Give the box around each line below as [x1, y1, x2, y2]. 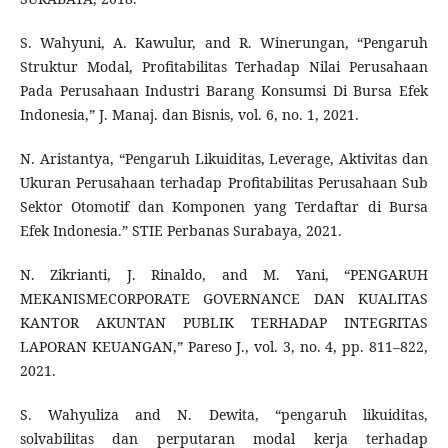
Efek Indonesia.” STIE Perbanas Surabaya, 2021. [19, 221, 342, 241]
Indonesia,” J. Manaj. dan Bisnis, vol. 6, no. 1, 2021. [19, 105, 359, 125]
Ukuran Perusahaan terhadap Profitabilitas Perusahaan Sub [19, 173, 429, 193]
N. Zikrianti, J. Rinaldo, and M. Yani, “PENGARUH [19, 265, 429, 285]
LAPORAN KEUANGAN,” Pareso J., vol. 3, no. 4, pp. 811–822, [19, 337, 429, 357]
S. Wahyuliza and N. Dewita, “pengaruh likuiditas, [19, 405, 429, 425]
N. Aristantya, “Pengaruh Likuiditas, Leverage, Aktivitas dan [19, 149, 429, 169]
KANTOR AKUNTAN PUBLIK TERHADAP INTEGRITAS [19, 313, 429, 333]
